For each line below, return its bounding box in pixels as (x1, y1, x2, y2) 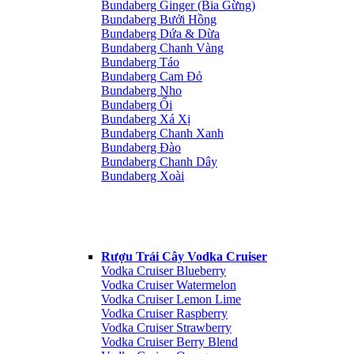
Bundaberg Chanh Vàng (101, 41, 224, 55)
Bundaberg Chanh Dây (101, 155, 217, 168)
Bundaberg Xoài (101, 169, 184, 183)
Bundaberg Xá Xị (101, 112, 190, 126)
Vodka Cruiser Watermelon (101, 278, 236, 292)
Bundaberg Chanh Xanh (101, 126, 224, 140)
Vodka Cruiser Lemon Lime (101, 292, 241, 306)
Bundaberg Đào (101, 141, 181, 154)
